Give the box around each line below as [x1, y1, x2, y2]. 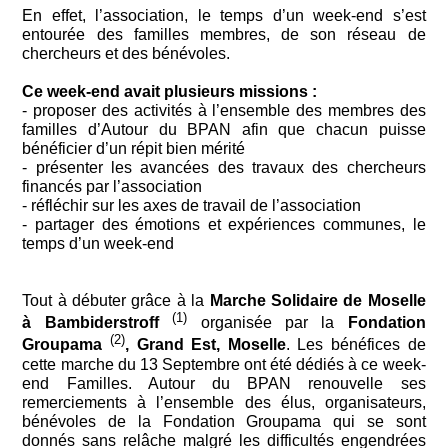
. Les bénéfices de [285, 336, 426, 354]
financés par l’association [22, 178, 203, 195]
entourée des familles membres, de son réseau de [22, 26, 426, 43]
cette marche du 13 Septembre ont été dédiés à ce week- [22, 355, 426, 373]
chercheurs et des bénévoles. [22, 45, 231, 62]
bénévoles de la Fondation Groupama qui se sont [22, 412, 426, 430]
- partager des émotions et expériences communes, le [22, 216, 426, 233]
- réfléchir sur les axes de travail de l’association [22, 197, 362, 214]
